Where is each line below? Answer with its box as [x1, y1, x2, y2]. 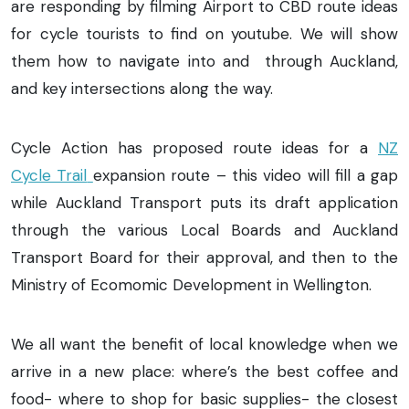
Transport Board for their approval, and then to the [11, 246, 398, 267]
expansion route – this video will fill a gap [92, 164, 399, 185]
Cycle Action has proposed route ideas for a [11, 137, 378, 158]
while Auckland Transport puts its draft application [11, 192, 398, 213]
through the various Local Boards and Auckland [11, 219, 398, 240]
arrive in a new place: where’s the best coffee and [11, 361, 398, 382]
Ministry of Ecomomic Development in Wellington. [11, 274, 372, 295]
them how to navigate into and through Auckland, [11, 50, 398, 71]
